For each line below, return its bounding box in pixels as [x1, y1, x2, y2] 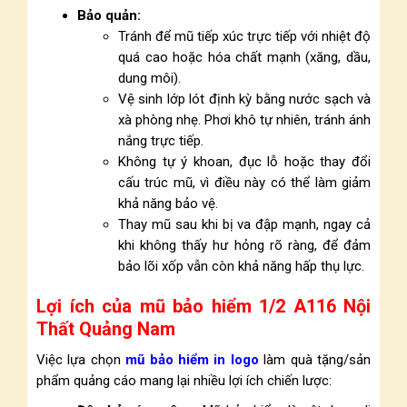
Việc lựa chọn [36, 352, 126, 368]
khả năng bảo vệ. [118, 195, 218, 212]
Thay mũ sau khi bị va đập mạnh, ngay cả [118, 216, 371, 233]
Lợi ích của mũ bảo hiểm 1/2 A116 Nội [36, 295, 371, 317]
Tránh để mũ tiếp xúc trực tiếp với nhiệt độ [118, 28, 371, 45]
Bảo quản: [77, 7, 141, 24]
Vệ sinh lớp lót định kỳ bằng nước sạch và [118, 91, 371, 107]
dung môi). [118, 70, 181, 86]
